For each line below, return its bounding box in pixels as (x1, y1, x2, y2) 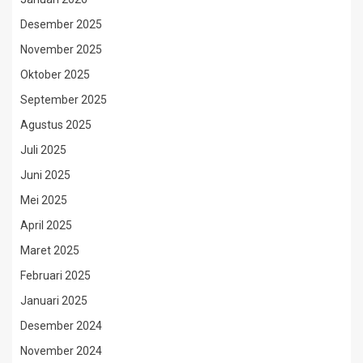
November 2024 (20, 344, 102, 357)
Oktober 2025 (20, 67, 90, 81)
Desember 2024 (20, 318, 102, 332)
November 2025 (20, 42, 102, 56)
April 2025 (20, 218, 72, 232)
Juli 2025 (20, 143, 66, 156)
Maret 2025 (20, 243, 79, 257)
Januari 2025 (20, 293, 88, 307)
